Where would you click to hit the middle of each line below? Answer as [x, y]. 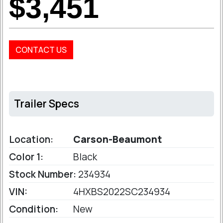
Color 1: [26, 157]
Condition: [34, 209]
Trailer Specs [47, 104]
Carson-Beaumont [116, 140]
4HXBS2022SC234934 [121, 192]
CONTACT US [41, 50]
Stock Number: [43, 174]
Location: [31, 140]
